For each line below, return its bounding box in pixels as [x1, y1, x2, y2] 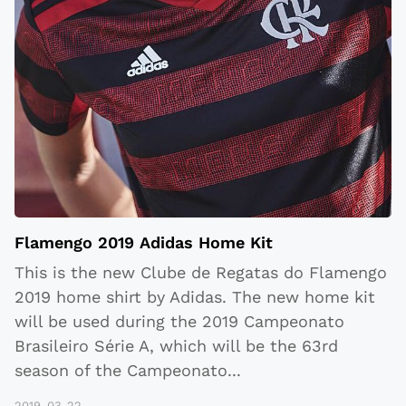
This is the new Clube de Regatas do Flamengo [14, 263, 387, 283]
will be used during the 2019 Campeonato [14, 312, 344, 332]
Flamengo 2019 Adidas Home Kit [14, 233, 273, 253]
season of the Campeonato [14, 361, 227, 381]
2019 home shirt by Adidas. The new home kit [14, 287, 375, 307]
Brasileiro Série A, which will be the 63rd [14, 336, 338, 356]
